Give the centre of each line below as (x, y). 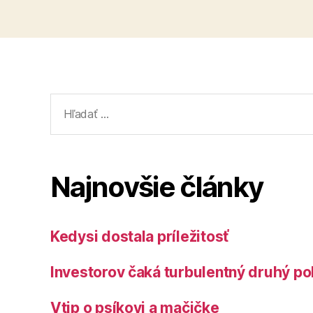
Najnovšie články (157, 187)
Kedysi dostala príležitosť (139, 236)
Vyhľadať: (77, 102)
